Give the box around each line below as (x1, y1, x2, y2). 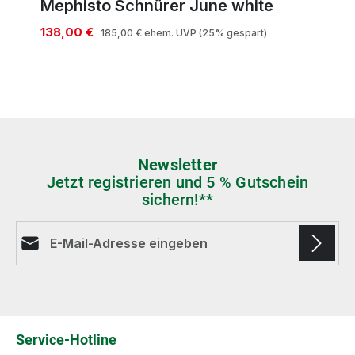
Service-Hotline (16, 331, 116, 349)
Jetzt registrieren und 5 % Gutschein (46, 173, 309, 192)
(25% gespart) (199, 27, 267, 39)
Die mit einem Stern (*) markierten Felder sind (13, 299, 288, 315)
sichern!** (141, 190, 213, 209)
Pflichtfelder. (13, 318, 88, 334)
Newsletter (137, 155, 217, 174)
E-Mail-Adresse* (15, 222, 109, 236)
